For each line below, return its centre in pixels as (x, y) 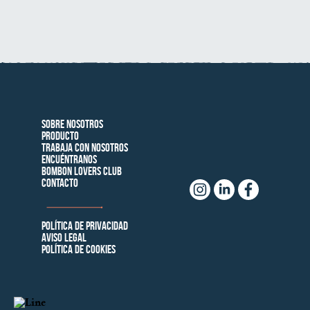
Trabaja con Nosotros (84, 148)
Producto (60, 136)
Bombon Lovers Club (81, 171)
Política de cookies (78, 249)
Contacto (60, 183)
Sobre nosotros (72, 124)
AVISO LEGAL (64, 238)
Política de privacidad (84, 226)
